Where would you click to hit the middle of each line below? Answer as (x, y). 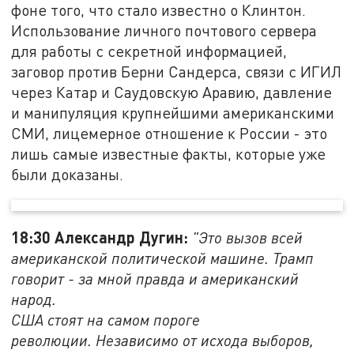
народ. (36, 299)
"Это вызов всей (248, 238)
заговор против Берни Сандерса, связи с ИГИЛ (177, 71)
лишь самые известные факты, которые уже (169, 153)
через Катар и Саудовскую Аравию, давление (172, 92)
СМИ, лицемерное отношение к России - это (169, 133)
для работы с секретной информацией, (149, 51)
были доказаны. (68, 174)
